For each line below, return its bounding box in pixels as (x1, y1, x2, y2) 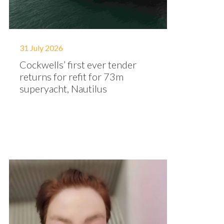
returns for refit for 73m (19, 70, 123, 82)
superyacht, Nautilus (19, 82, 107, 94)
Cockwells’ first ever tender (19, 58, 136, 70)
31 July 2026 (19, 43, 63, 52)
